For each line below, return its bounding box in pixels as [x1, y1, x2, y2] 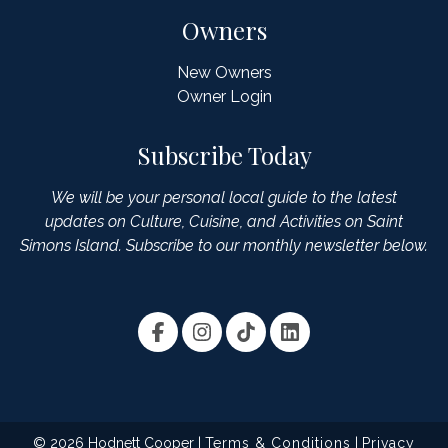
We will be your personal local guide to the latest [51, 188, 397, 207]
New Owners [176, 63, 272, 82]
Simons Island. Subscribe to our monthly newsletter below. [20, 236, 428, 255]
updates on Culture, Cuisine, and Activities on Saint [45, 212, 403, 231]
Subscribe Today [136, 139, 312, 171]
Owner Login [176, 87, 272, 106]
